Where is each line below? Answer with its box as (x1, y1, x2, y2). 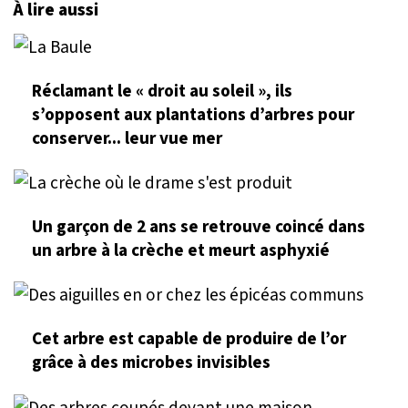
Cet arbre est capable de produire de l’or (32, 326, 346, 352)
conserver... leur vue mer (32, 125, 222, 151)
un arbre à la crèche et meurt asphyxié (32, 238, 330, 264)
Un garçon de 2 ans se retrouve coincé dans (32, 214, 365, 240)
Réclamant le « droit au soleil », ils (32, 77, 292, 104)
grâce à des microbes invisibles (32, 350, 270, 376)
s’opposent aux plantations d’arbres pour (32, 101, 354, 127)
